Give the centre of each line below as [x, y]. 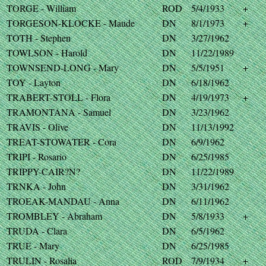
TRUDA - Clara [37, 231]
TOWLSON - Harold [47, 53]
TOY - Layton [34, 82]
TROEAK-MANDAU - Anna [63, 201]
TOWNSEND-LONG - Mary [63, 67]
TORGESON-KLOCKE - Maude [71, 23]
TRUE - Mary [33, 246]
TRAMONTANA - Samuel [59, 112]
